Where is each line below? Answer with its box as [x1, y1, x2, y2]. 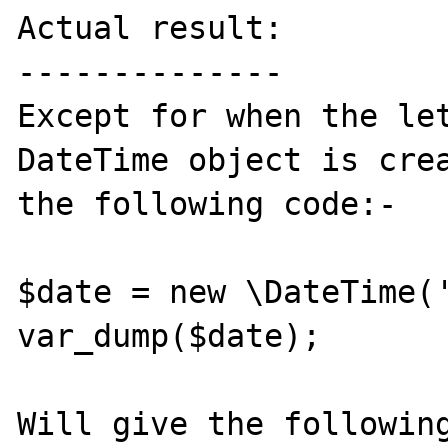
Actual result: [17, 10, 284, 46]
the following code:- [17, 186, 398, 222]
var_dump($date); [17, 318, 322, 354]
